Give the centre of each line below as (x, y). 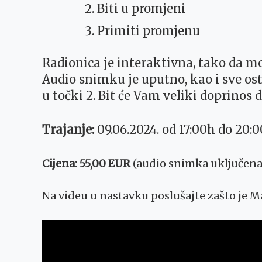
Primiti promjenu (149, 31)
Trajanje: (70, 130)
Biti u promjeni (141, 9)
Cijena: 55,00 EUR (86, 164)
